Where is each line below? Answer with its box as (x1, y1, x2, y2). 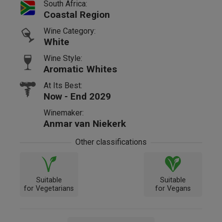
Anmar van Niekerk (44, 117, 126, 129)
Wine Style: (44, 53, 82, 63)
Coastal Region (44, 8, 110, 20)
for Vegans (155, 184, 191, 193)
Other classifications (75, 137, 147, 147)
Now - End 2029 (44, 90, 111, 102)
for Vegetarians (24, 184, 74, 193)
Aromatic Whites (44, 63, 117, 75)
